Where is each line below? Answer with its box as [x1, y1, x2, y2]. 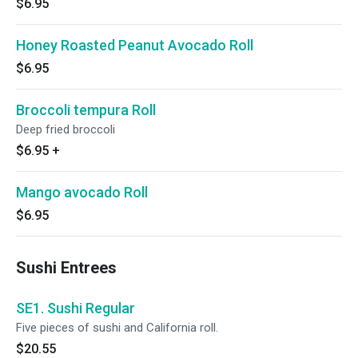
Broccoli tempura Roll [16, 101, 156, 118]
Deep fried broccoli [16, 122, 115, 137]
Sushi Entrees [16, 258, 117, 277]
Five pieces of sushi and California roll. [16, 320, 218, 335]
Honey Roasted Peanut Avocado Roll [16, 37, 253, 54]
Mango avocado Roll [16, 184, 148, 201]
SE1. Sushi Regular [16, 300, 135, 316]
